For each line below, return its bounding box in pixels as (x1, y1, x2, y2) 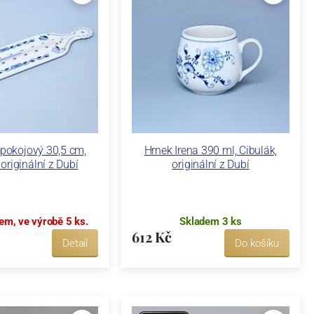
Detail (62, 236, 88, 250)
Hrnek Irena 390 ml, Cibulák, (144, 143, 278, 157)
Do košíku (234, 236, 279, 250)
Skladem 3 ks (179, 214, 242, 228)
